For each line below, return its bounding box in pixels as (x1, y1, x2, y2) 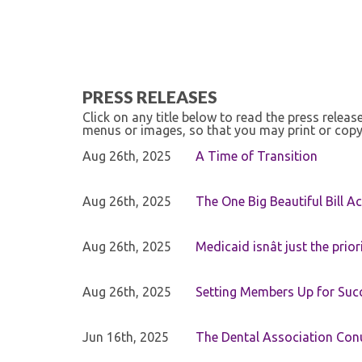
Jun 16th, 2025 (82, 330, 169, 344)
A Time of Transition (196, 149, 318, 163)
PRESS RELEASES (82, 86, 217, 107)
